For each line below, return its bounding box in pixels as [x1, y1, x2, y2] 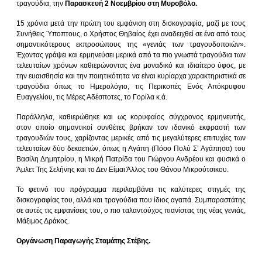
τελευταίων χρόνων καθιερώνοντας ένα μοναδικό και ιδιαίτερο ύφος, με [16, 61, 246, 70]
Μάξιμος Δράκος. [16, 217, 70, 226]
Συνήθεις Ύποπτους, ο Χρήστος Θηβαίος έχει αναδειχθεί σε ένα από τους [16, 30, 246, 39]
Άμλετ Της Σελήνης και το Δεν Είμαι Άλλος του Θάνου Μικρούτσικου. [16, 166, 229, 174]
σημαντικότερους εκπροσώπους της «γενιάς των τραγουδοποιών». [16, 40, 246, 49]
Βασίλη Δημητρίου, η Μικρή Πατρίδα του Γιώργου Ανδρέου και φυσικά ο [16, 155, 246, 164]
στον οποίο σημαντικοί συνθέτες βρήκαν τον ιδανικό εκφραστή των [16, 123, 246, 132]
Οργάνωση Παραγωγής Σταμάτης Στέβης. [16, 237, 150, 246]
